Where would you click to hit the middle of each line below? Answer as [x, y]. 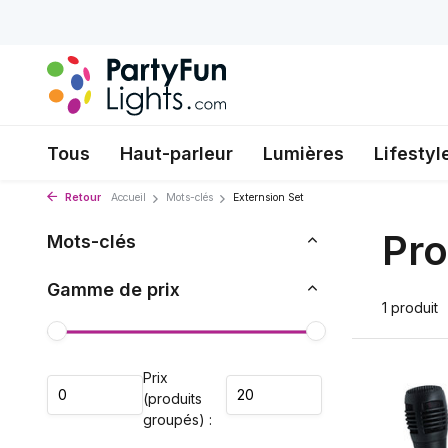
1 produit [410, 307]
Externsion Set [268, 197]
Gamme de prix [113, 289]
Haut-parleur [176, 153]
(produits [172, 398]
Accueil [128, 197]
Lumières [303, 153]
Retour [81, 197]
